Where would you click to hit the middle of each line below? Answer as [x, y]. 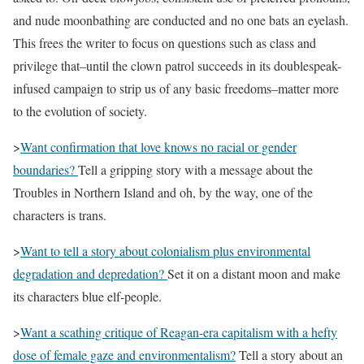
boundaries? [45, 169]
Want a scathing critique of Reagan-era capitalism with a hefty [179, 331]
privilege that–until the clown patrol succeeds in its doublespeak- [177, 65]
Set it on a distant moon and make [254, 273]
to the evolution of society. [80, 110]
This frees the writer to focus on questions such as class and [165, 42]
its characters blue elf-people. [89, 296]
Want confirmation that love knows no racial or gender [158, 146]
